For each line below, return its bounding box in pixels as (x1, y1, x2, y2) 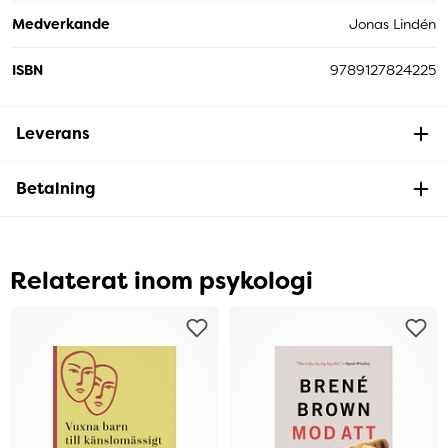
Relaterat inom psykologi (10, 264, 313, 297)
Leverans (16, 122, 90, 144)
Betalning (16, 177, 95, 199)
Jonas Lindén (349, 14, 436, 33)
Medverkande (12, 14, 110, 33)
